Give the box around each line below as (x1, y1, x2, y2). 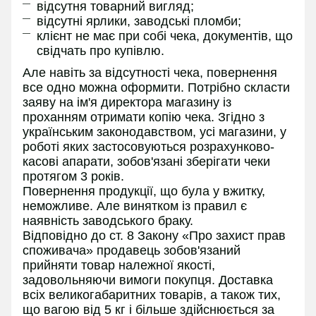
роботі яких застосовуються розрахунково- (23, 139, 274, 154)
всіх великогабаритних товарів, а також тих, (23, 287, 281, 302)
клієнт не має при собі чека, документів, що (37, 29, 293, 44)
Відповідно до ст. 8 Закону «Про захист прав (23, 228, 286, 243)
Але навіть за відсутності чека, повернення (23, 65, 277, 80)
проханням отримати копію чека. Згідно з (23, 109, 265, 124)
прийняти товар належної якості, (23, 257, 215, 272)
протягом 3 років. (23, 169, 124, 183)
